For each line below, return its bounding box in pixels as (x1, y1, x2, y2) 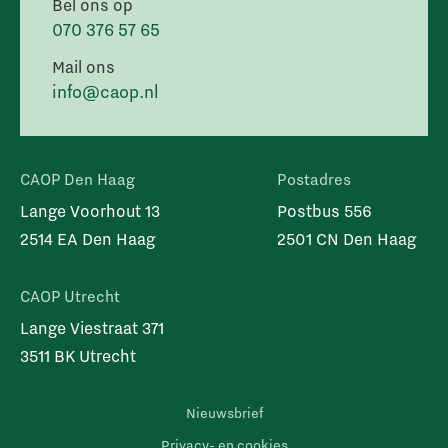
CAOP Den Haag (20, 168, 135, 189)
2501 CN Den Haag (277, 227, 416, 249)
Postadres (277, 168, 351, 189)
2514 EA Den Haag (20, 227, 155, 249)
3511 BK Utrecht (20, 344, 136, 366)
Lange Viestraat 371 (20, 316, 164, 338)
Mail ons (52, 55, 115, 77)
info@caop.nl (52, 79, 159, 103)
